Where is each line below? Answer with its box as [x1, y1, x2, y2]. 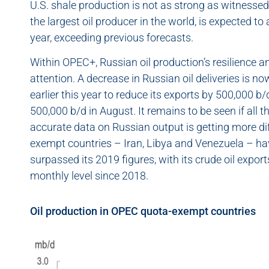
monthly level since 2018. [30, 169, 151, 183]
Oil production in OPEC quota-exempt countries [30, 205, 256, 218]
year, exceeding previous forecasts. [30, 31, 193, 44]
